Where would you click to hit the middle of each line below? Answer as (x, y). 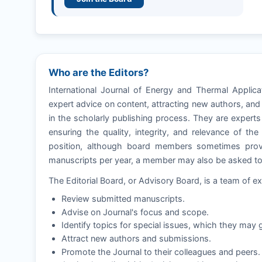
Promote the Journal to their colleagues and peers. (161, 251)
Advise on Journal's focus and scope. (135, 212)
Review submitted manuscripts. (123, 199)
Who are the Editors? (99, 73)
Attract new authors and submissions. (136, 238)
